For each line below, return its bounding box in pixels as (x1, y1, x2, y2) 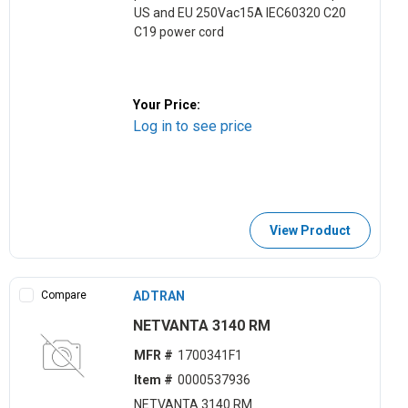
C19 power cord (133, 25, 224, 40)
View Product (269, 222, 351, 238)
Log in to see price (133, 117, 253, 135)
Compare (41, 288, 87, 301)
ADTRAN (133, 288, 186, 303)
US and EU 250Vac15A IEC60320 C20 (133, 5, 346, 21)
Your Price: (133, 97, 201, 112)
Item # (133, 372, 173, 388)
